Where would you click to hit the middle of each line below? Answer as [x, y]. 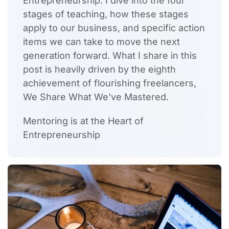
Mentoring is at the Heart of [83, 121]
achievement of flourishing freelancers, [110, 83]
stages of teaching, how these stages [106, 14]
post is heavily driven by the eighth [99, 70]
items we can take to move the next [101, 42]
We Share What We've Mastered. [96, 97]
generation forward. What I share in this [110, 56]
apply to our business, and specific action [114, 28]
